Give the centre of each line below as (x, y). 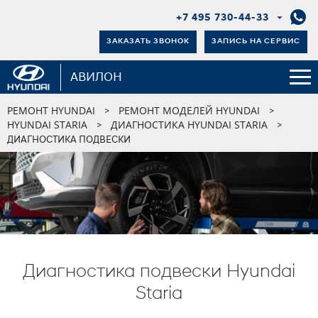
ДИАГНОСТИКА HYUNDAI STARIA (189, 124)
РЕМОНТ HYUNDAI (51, 110)
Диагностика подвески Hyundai (159, 271)
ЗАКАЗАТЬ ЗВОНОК (148, 41)
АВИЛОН (96, 77)
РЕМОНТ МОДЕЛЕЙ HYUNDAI (189, 110)
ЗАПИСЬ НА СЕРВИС (256, 41)
